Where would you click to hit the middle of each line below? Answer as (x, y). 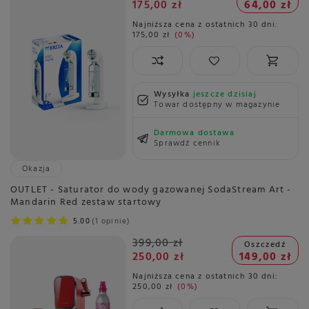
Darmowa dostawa (195, 133)
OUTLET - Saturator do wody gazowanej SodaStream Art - (151, 190)
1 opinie (111, 222)
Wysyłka (173, 95)
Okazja (37, 169)
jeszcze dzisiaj (225, 95)
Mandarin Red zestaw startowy (86, 203)
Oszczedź (265, 245)
